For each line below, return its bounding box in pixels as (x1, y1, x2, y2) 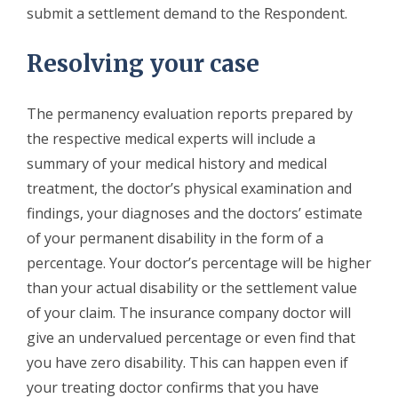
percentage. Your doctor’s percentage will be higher (27, 252, 371, 273)
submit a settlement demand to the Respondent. (27, 3, 347, 23)
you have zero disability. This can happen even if (27, 352, 348, 372)
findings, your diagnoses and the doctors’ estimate (27, 203, 362, 223)
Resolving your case (27, 48, 259, 78)
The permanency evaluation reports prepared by (27, 103, 353, 123)
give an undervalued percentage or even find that (27, 327, 355, 347)
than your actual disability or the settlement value (27, 277, 357, 298)
